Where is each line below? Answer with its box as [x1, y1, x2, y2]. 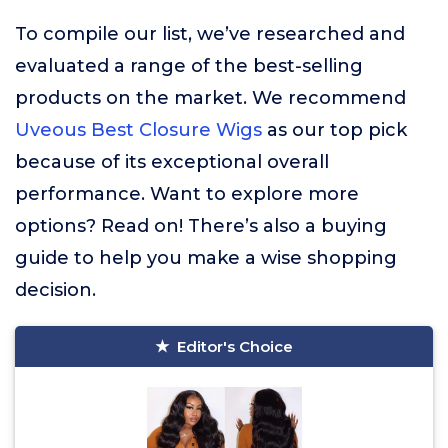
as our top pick [262, 119, 407, 141]
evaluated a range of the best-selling [15, 55, 363, 77]
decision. [15, 279, 96, 301]
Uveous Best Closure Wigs [15, 119, 262, 141]
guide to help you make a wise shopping [15, 247, 397, 269]
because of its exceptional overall [15, 151, 329, 173]
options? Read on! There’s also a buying [15, 215, 387, 237]
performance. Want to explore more [15, 183, 359, 205]
